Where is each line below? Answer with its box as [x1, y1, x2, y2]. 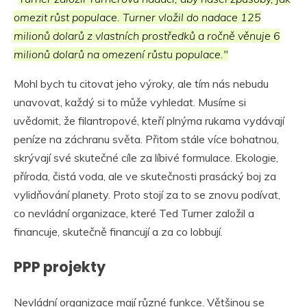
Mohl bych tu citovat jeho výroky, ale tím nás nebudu [14, 76, 269, 90]
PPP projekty [14, 257, 106, 278]
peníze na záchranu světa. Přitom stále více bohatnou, [14, 132, 279, 146]
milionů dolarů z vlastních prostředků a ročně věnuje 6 [14, 28, 280, 42]
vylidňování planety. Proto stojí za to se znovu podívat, [14, 187, 280, 201]
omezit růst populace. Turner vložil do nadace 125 [14, 10, 261, 24]
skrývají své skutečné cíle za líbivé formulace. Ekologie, [14, 150, 278, 164]
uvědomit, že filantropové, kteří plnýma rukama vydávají [14, 113, 284, 127]
